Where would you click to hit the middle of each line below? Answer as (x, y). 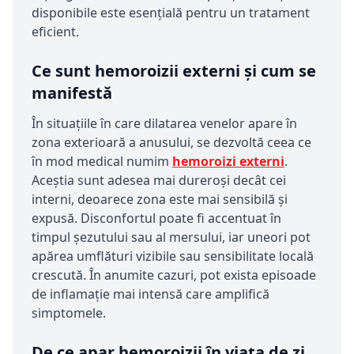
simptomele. (69, 313)
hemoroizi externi (228, 162)
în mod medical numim (102, 162)
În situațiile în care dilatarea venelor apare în (164, 124)
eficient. (55, 32)
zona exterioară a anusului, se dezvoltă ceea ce (171, 143)
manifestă (72, 93)
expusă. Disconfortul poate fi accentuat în (156, 218)
